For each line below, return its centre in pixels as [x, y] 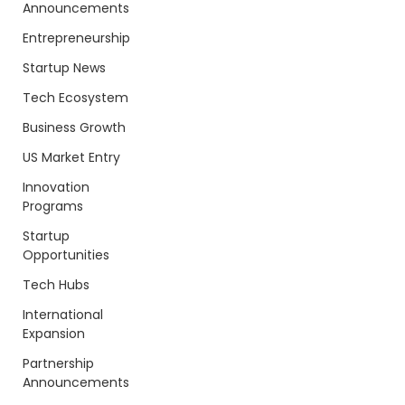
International [63, 315]
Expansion [54, 334]
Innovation [56, 187]
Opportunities [66, 255]
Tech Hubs [56, 285]
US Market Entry [71, 157]
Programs [53, 206]
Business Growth [74, 127]
